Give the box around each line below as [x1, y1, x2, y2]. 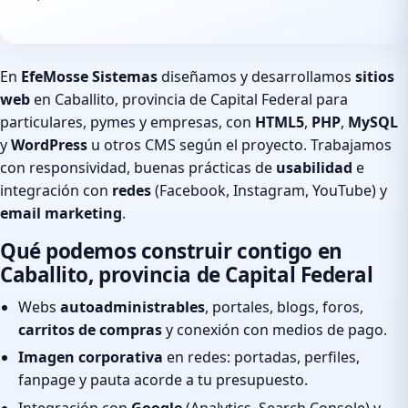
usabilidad [276, 158, 352, 178]
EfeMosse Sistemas [21, 66, 158, 87]
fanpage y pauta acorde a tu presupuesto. [18, 370, 308, 391]
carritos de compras [18, 319, 162, 340]
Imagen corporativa [18, 347, 163, 368]
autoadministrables [60, 296, 205, 317]
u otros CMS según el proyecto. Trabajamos [87, 135, 392, 156]
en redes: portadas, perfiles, [163, 347, 360, 368]
